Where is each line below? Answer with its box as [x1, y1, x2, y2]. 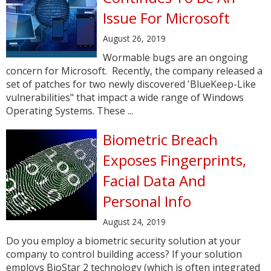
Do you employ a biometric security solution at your [6, 234, 241, 247]
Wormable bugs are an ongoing [103, 51, 248, 64]
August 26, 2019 [103, 33, 166, 44]
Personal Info [103, 191, 191, 211]
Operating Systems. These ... [6, 104, 133, 117]
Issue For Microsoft [103, 8, 230, 28]
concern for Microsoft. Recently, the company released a [6, 64, 263, 77]
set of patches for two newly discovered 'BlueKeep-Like [6, 77, 256, 91]
